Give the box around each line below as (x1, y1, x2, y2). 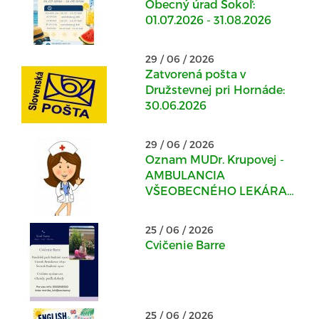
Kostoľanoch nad (145, 215, 243, 229)
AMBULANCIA (145, 168, 226, 182)
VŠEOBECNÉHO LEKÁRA (145, 184, 288, 197)
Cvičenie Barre (145, 238, 226, 251)
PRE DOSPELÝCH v (145, 199, 253, 213)
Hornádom (145, 231, 208, 244)
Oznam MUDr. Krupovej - (145, 152, 285, 166)
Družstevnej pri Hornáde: (145, 83, 286, 96)
